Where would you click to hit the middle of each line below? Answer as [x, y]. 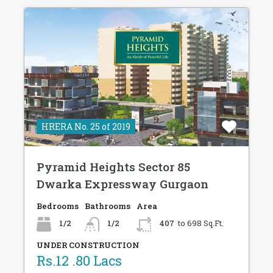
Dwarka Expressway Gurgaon [122, 184]
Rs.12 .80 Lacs [79, 261]
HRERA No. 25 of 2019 [86, 127]
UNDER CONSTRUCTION [88, 245]
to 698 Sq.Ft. [201, 223]
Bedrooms [58, 206]
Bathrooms [108, 206]
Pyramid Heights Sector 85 [113, 167]
